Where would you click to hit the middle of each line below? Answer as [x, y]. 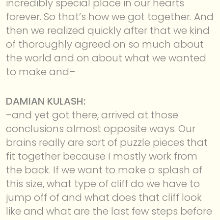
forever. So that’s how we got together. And [110, 16]
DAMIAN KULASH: [46, 101]
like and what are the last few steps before [109, 211]
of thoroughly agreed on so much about [105, 44]
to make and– [41, 71]
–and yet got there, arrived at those [92, 115]
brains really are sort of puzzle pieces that [107, 142]
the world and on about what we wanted [106, 58]
